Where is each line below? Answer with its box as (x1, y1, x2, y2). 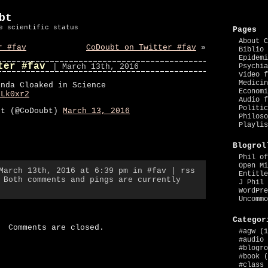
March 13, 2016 (63, 106, 130, 115)
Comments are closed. (8, 223, 104, 232)
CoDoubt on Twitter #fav (86, 43, 196, 52)
